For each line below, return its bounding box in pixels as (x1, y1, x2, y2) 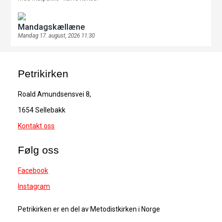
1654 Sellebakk (18, 106, 66, 114)
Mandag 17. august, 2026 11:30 (18, 32, 95, 40)
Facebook (18, 166, 49, 174)
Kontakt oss (18, 121, 55, 130)
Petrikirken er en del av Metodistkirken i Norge (18, 205, 161, 213)
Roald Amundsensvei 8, (18, 90, 92, 98)
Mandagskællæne (18, 21, 85, 32)
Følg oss (18, 144, 59, 156)
